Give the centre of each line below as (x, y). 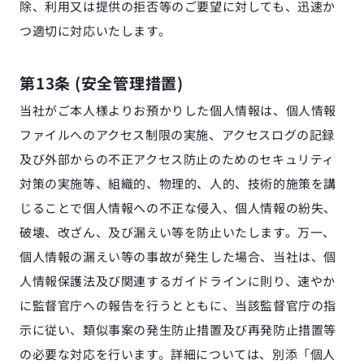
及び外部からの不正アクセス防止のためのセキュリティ (177, 159)
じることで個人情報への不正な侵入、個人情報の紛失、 (178, 208)
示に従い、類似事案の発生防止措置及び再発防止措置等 (178, 329)
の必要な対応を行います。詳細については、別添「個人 (178, 354)
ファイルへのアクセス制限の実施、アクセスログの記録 (177, 134)
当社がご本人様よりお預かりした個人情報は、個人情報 (178, 110)
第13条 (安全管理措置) (102, 82)
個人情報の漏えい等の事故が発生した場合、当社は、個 (178, 256)
